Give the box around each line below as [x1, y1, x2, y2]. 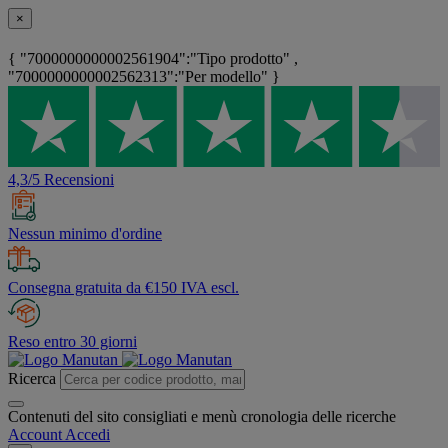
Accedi [65, 426, 110, 444]
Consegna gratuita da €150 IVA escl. [8, 279, 239, 297]
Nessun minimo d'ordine [8, 225, 162, 243]
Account [8, 426, 62, 444]
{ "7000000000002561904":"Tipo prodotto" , [8, 50, 298, 68]
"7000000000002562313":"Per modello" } [8, 68, 280, 86]
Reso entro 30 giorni [8, 333, 137, 351]
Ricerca [8, 370, 56, 388]
